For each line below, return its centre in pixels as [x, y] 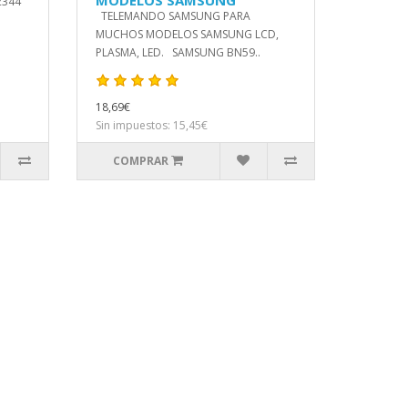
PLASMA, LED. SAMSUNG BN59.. [178, 52]
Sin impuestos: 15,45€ [151, 125]
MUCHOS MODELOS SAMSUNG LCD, [187, 34]
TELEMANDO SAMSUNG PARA [173, 16]
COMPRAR [141, 161]
